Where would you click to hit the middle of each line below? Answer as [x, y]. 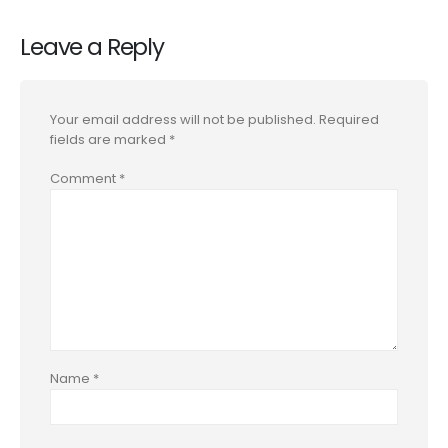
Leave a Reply [92, 46]
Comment [84, 178]
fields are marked [109, 139]
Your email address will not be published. [183, 119]
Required [349, 119]
